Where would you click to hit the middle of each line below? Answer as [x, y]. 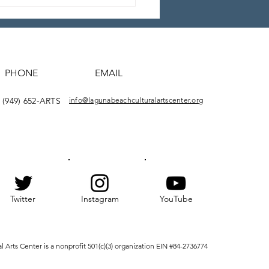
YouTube [176, 198]
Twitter [23, 198]
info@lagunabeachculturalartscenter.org [136, 100]
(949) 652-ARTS [32, 101]
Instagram [100, 198]
